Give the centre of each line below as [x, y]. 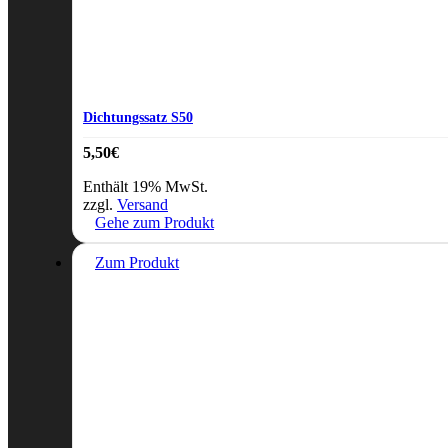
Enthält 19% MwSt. [145, 187]
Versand [142, 205]
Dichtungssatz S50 [138, 117]
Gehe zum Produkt [154, 223]
